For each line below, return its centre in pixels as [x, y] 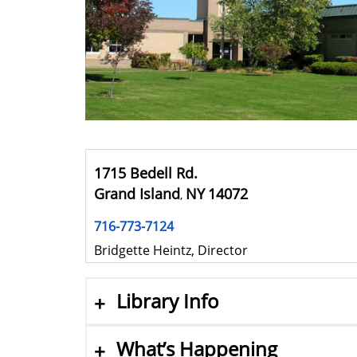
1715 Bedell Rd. [146, 173]
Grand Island [137, 193]
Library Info [168, 301]
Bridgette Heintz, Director [171, 251]
